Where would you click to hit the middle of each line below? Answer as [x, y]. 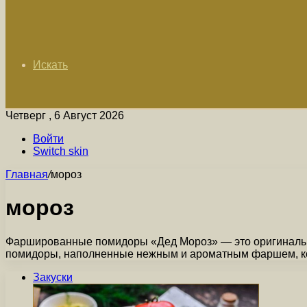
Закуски [53, 277]
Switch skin [61, 151]
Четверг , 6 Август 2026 [65, 115]
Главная [27, 174]
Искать [50, 65]
